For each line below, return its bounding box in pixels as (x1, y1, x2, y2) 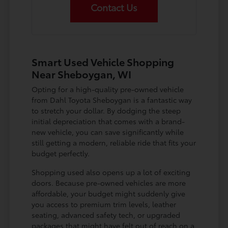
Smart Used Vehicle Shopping (32, 54, 175, 69)
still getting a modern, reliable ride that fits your (32, 137, 196, 148)
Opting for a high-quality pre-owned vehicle (32, 84, 184, 95)
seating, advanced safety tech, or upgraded (32, 210, 181, 220)
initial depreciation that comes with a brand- (32, 116, 185, 127)
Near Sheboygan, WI (32, 67, 132, 81)
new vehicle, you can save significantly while (32, 127, 184, 137)
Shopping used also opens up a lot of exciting (32, 167, 191, 178)
